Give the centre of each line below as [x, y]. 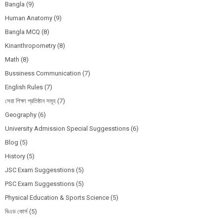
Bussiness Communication [43, 74]
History [15, 156]
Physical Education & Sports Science [57, 198]
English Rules [24, 87]
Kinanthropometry [30, 46]
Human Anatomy [29, 18]
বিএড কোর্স [16, 212]
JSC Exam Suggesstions [40, 170]
